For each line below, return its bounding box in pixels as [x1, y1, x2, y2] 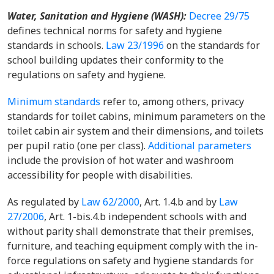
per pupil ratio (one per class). [7, 139, 148, 152]
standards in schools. [7, 39, 106, 52]
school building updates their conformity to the [7, 53, 224, 67]
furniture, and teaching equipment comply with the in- [7, 239, 258, 253]
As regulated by [7, 195, 81, 209]
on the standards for [164, 39, 260, 52]
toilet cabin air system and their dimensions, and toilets [7, 124, 264, 138]
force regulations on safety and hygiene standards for [7, 254, 254, 267]
